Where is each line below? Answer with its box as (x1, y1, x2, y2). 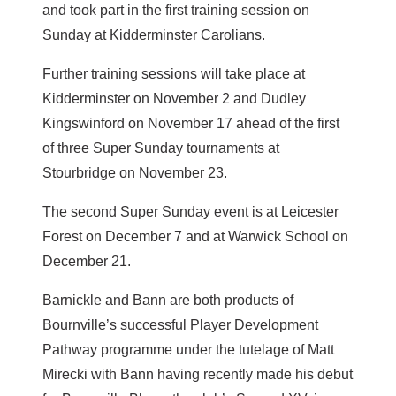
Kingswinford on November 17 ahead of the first (42, 116, 339, 132)
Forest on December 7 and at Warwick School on (42, 229, 348, 245)
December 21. (42, 254, 131, 270)
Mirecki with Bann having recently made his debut (42, 367, 353, 383)
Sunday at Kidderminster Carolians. (42, 27, 265, 43)
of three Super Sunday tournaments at (42, 141, 279, 156)
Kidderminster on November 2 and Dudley (42, 91, 306, 107)
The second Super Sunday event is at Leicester (42, 204, 339, 220)
